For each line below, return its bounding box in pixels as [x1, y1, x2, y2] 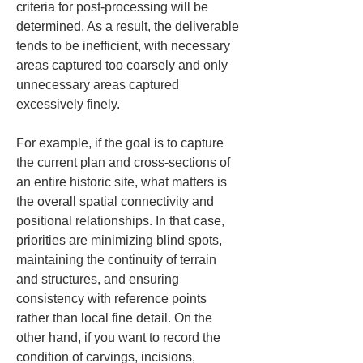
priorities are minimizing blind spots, [16, 233, 225, 247]
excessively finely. [16, 97, 120, 111]
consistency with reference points [16, 292, 210, 305]
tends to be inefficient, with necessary [16, 39, 233, 53]
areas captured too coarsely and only [16, 58, 231, 72]
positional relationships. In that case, [16, 214, 228, 228]
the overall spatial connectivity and [16, 194, 217, 208]
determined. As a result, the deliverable [16, 19, 242, 33]
